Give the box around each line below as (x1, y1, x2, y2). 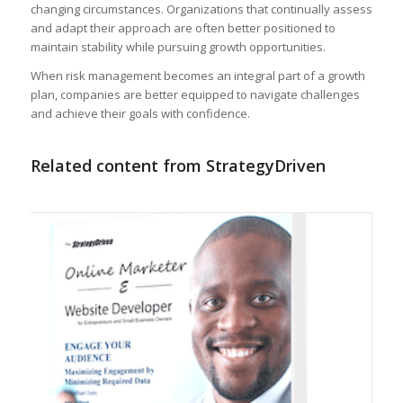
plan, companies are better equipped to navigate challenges (30, 85, 360, 103)
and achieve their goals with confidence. (30, 104, 250, 121)
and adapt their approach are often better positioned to (30, 19, 336, 36)
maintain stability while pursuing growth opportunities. (30, 38, 326, 55)
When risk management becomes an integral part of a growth (30, 67, 365, 84)
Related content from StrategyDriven (30, 154, 326, 176)
